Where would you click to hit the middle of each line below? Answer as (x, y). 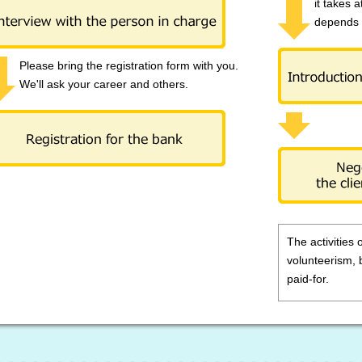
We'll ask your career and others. (104, 84)
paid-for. (308, 279)
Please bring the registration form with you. (129, 65)
